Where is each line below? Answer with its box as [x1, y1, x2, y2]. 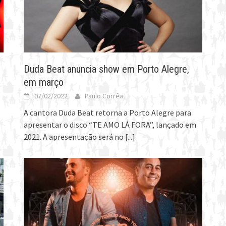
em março [24, 76, 64, 88]
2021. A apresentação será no [24, 131, 126, 142]
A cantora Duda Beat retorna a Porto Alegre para [24, 107, 192, 118]
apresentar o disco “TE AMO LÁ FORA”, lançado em [24, 119, 197, 130]
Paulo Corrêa [85, 91, 124, 100]
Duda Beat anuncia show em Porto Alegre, [24, 63, 190, 75]
